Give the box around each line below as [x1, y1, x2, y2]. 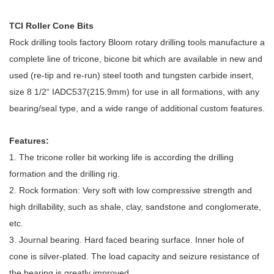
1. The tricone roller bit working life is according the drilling [9, 152, 234, 162]
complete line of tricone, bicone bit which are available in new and [9, 54, 262, 64]
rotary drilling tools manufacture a [133, 37, 265, 47]
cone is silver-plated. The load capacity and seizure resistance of [9, 251, 259, 261]
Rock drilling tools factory [9, 37, 108, 47]
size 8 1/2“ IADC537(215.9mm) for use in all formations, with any [9, 87, 259, 97]
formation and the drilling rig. [9, 169, 120, 179]
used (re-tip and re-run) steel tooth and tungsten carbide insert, [9, 70, 254, 80]
